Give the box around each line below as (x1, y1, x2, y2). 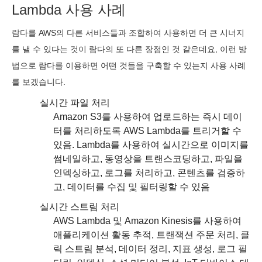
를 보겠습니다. (12, 77, 65, 87)
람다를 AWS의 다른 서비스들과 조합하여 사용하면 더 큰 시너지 (12, 28, 244, 37)
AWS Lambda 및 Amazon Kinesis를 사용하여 (53, 216, 242, 226)
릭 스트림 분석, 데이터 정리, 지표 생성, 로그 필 (53, 244, 247, 254)
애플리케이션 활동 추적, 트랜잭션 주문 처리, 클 (53, 230, 250, 240)
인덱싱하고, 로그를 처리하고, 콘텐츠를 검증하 (53, 168, 245, 178)
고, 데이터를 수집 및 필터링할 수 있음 (53, 182, 210, 192)
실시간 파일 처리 (40, 98, 110, 108)
